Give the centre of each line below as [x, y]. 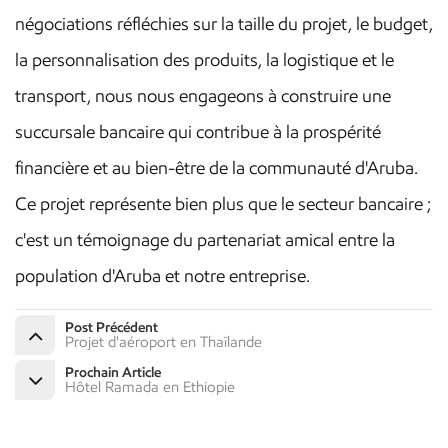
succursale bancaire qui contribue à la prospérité [198, 132]
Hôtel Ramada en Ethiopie [150, 387]
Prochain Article [113, 373]
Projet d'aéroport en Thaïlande [163, 342]
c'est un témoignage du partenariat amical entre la [205, 240]
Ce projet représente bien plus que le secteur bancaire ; [223, 204]
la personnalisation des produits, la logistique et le [204, 60]
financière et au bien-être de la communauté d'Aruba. [216, 168]
